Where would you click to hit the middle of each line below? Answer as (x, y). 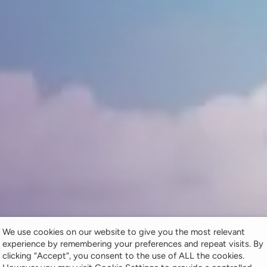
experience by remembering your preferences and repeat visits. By (133, 243)
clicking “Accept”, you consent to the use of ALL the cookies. (123, 255)
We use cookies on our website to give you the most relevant (124, 232)
